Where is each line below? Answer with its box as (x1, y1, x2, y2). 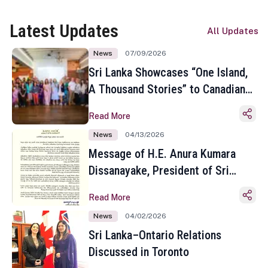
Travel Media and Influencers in (89, 99, 238, 113)
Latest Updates (10, 20, 118, 41)
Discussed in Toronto (89, 245, 189, 259)
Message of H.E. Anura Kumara (89, 147, 236, 161)
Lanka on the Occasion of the (89, 180, 227, 194)
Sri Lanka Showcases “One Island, (89, 65, 248, 80)
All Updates (207, 26, 258, 36)
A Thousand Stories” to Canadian (89, 82, 245, 96)
